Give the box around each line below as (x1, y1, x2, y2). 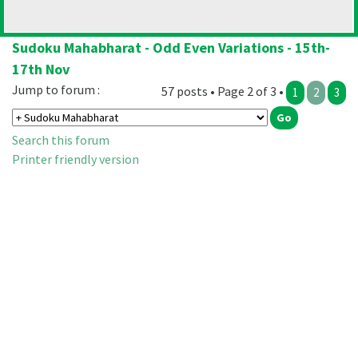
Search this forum (12, 132, 109, 149)
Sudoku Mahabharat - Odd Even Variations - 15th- (12, 38, 330, 58)
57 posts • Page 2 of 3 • (161, 83, 286, 100)
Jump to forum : (12, 82, 100, 98)
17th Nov (12, 60, 70, 79)
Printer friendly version (12, 151, 139, 168)
